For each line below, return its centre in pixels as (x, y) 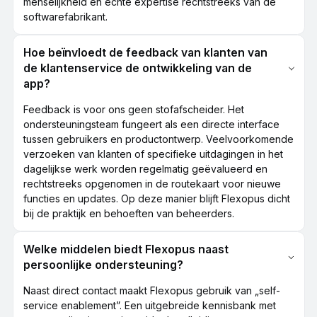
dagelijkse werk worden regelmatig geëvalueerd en (145, 169)
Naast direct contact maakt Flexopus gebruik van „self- (151, 291)
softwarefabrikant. (65, 17)
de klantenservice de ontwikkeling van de (137, 69)
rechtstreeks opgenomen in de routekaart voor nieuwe (152, 184)
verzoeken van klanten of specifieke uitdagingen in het (153, 154)
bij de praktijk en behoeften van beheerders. (128, 214)
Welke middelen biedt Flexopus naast (126, 250)
